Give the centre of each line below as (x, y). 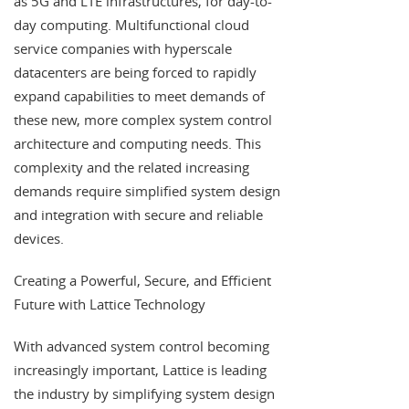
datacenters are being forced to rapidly (135, 72)
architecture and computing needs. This (137, 143)
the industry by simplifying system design (144, 393)
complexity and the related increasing (131, 167)
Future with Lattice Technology (110, 304)
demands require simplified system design (147, 190)
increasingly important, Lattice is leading (140, 369)
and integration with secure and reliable (138, 214)
